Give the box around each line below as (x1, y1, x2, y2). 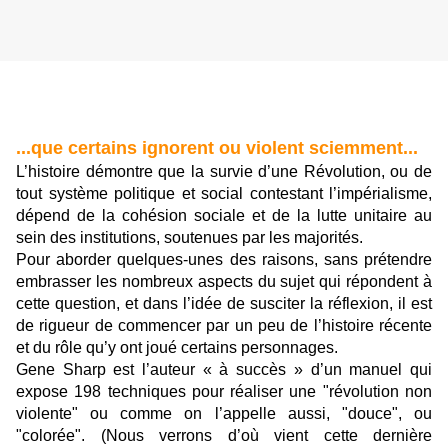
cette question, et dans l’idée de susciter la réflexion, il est (16, 295, 432, 313)
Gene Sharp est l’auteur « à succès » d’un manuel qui (16, 361, 432, 379)
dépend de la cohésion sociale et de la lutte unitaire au (16, 207, 432, 225)
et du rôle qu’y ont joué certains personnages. (16, 339, 338, 357)
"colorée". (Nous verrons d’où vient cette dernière (16, 427, 432, 445)
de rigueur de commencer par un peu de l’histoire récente (16, 317, 432, 335)
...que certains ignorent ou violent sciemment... (16, 138, 418, 159)
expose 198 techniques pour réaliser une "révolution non (16, 383, 432, 401)
